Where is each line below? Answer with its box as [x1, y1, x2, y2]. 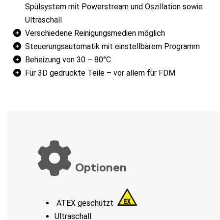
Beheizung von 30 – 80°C [25, 55, 111, 65]
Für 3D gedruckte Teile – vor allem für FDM [25, 68, 175, 78]
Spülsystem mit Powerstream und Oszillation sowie [25, 2, 203, 12]
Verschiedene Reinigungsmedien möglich [25, 28, 165, 38]
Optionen [72, 161, 127, 174]
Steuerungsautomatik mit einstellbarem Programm [25, 42, 200, 52]
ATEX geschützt [55, 198, 117, 208]
